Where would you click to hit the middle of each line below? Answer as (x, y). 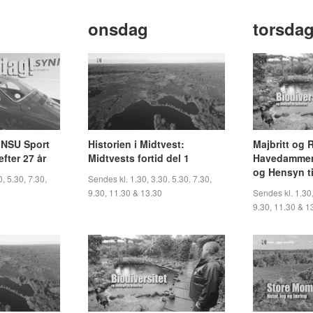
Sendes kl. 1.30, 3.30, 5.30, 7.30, (150, 178)
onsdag (118, 29)
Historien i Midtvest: (136, 144)
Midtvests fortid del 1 (139, 158)
